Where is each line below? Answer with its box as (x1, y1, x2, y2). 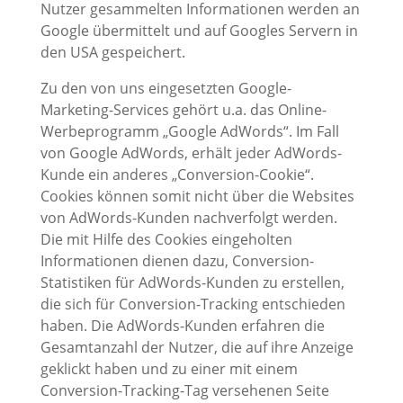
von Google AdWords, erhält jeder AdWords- (40, 143, 342, 164)
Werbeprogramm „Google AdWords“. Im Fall (40, 121, 339, 142)
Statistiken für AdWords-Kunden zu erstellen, (40, 273, 345, 293)
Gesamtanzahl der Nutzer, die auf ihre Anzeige (40, 337, 354, 358)
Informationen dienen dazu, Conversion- (40, 251, 314, 272)
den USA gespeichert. (40, 42, 185, 63)
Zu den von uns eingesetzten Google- (40, 78, 291, 99)
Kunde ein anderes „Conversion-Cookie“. (40, 165, 314, 185)
